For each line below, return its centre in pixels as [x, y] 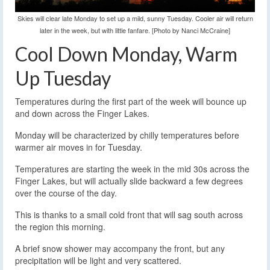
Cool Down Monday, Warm [126, 54]
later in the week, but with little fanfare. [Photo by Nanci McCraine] [135, 30]
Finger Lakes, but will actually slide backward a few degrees [129, 181]
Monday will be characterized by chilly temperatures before [127, 135]
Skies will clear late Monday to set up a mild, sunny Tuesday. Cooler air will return [135, 18]
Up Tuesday [63, 78]
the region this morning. [60, 227]
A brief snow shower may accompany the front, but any [120, 249]
